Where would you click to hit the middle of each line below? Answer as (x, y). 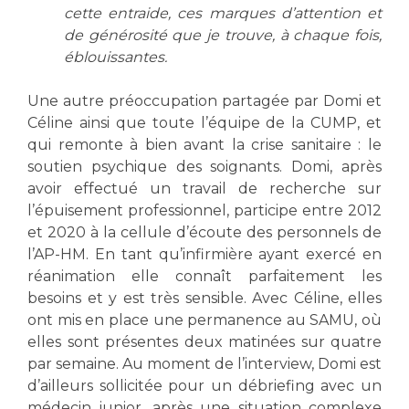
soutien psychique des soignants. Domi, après (204, 166)
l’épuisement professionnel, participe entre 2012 (204, 210)
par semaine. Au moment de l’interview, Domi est (204, 363)
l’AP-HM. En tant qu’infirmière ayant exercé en (204, 254)
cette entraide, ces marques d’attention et (223, 13)
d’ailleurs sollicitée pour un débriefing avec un (204, 385)
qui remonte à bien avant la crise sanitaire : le (204, 144)
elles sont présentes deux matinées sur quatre (204, 341)
